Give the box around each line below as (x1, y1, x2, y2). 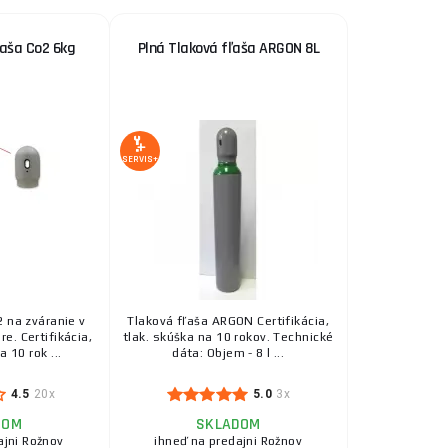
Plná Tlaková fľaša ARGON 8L (137, 38, 319, 59)
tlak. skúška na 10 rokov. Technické (123, 330, 334, 344)
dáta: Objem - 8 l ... (172, 346, 285, 360)
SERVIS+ (121, 153, 158, 165)
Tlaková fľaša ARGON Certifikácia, (127, 314, 330, 328)
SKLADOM (196, 414, 261, 435)
